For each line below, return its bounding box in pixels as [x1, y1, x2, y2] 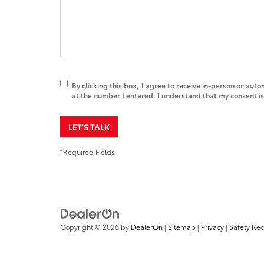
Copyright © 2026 [60, 222, 121, 232]
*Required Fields [60, 146, 115, 157]
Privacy [201, 222, 224, 232]
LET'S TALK [68, 120, 110, 133]
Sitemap [168, 222, 196, 232]
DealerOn [131, 222, 163, 232]
